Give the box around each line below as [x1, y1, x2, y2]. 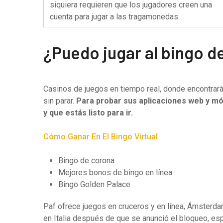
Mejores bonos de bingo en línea [58, 168, 172, 177]
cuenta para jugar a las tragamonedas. [50, 12, 180, 21]
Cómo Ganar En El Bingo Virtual [43, 132, 158, 141]
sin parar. [43, 96, 76, 106]
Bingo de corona [58, 156, 114, 165]
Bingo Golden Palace [58, 180, 130, 189]
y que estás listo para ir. [43, 108, 133, 117]
